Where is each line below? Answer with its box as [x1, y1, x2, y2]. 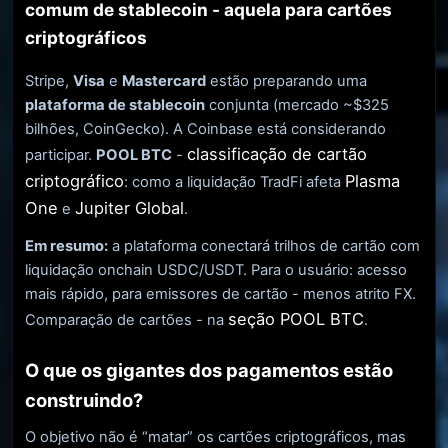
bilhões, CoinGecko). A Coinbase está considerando [25, 120, 386, 139]
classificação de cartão [187, 144, 367, 165]
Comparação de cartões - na [25, 311, 228, 330]
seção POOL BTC [228, 309, 364, 330]
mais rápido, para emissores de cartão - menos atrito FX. [25, 285, 416, 304]
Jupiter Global [75, 198, 184, 219]
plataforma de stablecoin [25, 96, 205, 115]
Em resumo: [25, 237, 108, 256]
